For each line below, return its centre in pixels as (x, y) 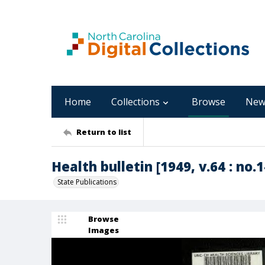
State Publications (87, 182)
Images (104, 230)
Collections (135, 102)
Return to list (104, 132)
